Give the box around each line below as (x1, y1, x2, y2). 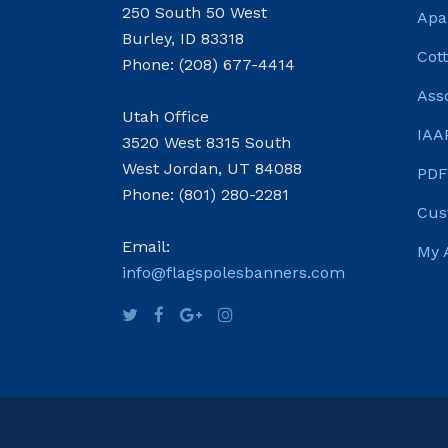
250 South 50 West (122, 3, 267, 22)
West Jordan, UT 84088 (122, 159, 302, 178)
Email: (122, 237, 170, 256)
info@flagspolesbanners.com (122, 263, 345, 282)
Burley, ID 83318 (122, 29, 244, 48)
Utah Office (122, 107, 209, 126)
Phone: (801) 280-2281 (122, 185, 289, 204)
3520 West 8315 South (122, 133, 291, 152)
